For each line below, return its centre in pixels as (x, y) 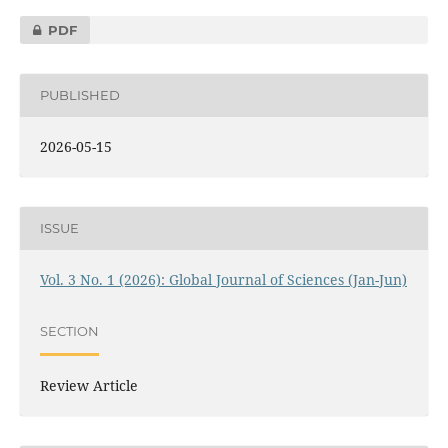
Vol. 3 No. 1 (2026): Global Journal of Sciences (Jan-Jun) (223, 279)
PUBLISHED (79, 95)
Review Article (88, 385)
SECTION (69, 331)
